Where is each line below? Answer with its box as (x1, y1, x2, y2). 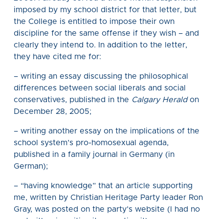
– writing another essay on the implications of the (14, 127, 199, 135)
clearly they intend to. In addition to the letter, (14, 41, 187, 49)
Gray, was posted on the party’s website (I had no (14, 205, 200, 213)
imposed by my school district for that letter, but (14, 5, 197, 14)
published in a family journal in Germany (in (14, 150, 175, 158)
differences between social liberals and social (14, 84, 186, 92)
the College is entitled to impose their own (14, 17, 175, 25)
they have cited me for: (14, 52, 101, 61)
